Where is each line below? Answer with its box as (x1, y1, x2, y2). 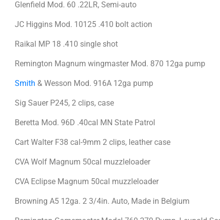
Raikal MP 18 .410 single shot (15, 39, 118, 49)
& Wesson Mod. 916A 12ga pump (35, 78, 153, 88)
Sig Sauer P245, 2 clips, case (15, 98, 114, 108)
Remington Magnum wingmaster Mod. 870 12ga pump (15, 58, 205, 68)
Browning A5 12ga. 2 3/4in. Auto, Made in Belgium (15, 196, 192, 206)
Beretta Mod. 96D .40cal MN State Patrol (15, 117, 155, 127)
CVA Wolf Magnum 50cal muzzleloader (15, 157, 150, 166)
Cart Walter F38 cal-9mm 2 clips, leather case (15, 137, 170, 147)
